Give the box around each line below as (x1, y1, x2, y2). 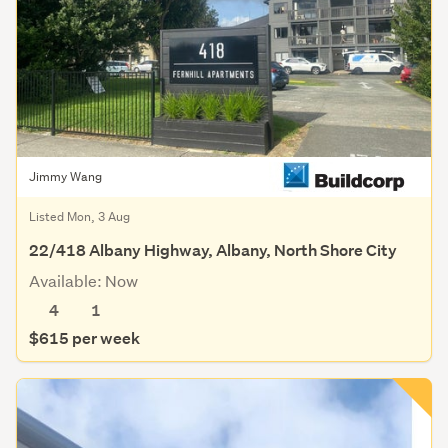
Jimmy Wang (29, 168, 102, 186)
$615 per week (29, 328, 140, 350)
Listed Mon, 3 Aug (29, 208, 130, 226)
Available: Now (29, 270, 138, 292)
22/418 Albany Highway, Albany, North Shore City (29, 240, 397, 262)
